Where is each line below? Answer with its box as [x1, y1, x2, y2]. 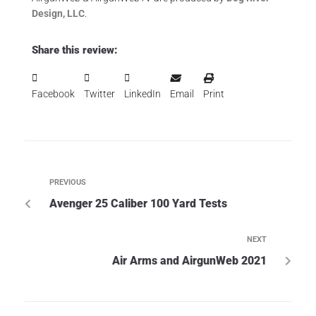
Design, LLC [32, 8, 85, 19]
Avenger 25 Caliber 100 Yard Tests [49, 197, 227, 210]
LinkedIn [124, 88, 161, 99]
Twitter [84, 88, 115, 99]
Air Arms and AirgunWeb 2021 [112, 254, 267, 267]
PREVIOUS [49, 178, 86, 187]
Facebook [32, 88, 75, 99]
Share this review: [32, 44, 118, 56]
